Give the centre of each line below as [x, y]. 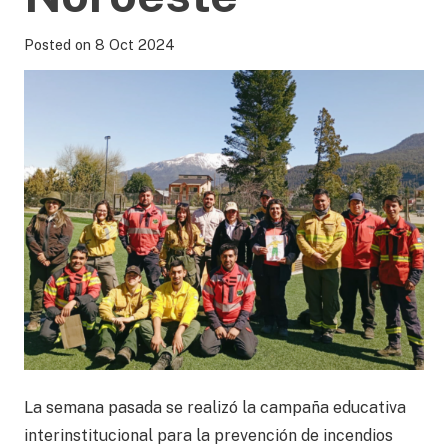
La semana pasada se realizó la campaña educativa [215, 408]
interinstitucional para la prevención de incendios [208, 436]
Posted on [59, 44]
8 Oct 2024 [135, 44]
